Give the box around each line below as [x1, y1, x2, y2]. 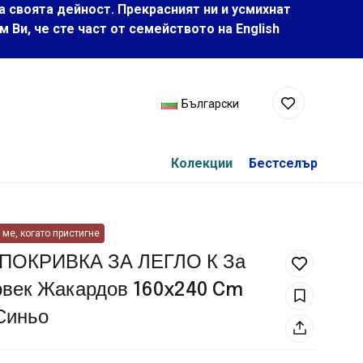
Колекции [171, 155, 233, 171]
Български [181, 97, 239, 111]
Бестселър [249, 155, 318, 171]
